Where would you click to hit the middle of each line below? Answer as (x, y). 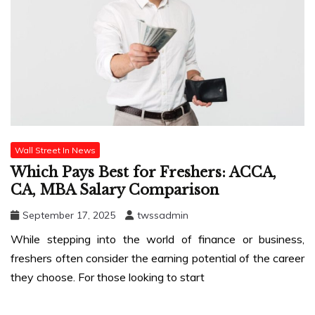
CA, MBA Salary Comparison (115, 190)
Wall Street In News (55, 150)
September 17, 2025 (69, 216)
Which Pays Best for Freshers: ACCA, (143, 173)
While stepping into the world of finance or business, (157, 239)
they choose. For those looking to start (108, 277)
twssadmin (163, 216)
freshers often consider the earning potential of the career (157, 258)
